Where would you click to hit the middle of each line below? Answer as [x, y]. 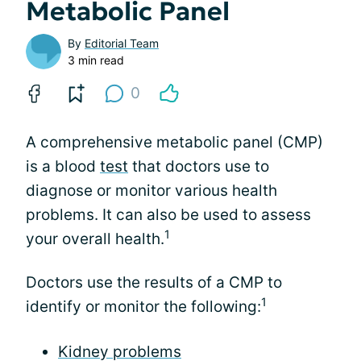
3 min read [96, 60]
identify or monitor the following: [143, 306]
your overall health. [95, 239]
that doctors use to [199, 166]
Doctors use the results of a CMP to [154, 282]
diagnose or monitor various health [151, 190]
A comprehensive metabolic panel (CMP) [174, 142]
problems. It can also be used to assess [168, 214]
